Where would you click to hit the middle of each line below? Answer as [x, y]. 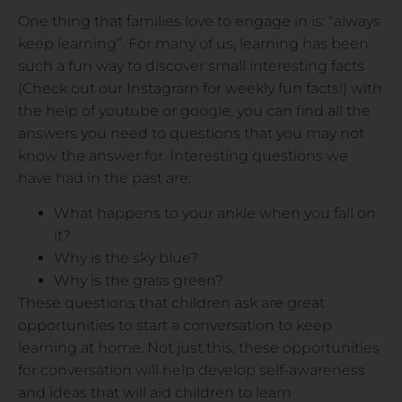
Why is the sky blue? [126, 258]
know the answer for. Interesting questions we [183, 155]
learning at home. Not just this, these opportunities [199, 348]
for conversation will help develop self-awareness [192, 371]
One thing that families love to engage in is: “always [199, 21]
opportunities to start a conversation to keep [175, 326]
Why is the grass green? [139, 281]
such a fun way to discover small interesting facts [191, 66]
